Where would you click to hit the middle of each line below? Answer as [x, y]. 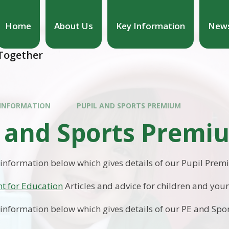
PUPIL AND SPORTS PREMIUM [129, 105]
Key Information [150, 26]
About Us [73, 26]
